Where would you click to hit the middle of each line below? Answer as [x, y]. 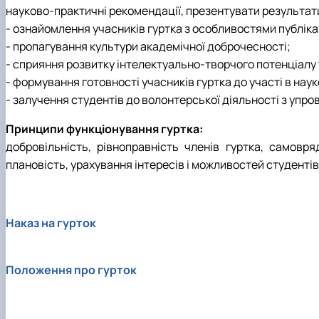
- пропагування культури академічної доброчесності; [148, 46]
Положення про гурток [71, 270]
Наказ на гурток [51, 223]
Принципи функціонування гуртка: [104, 129]
